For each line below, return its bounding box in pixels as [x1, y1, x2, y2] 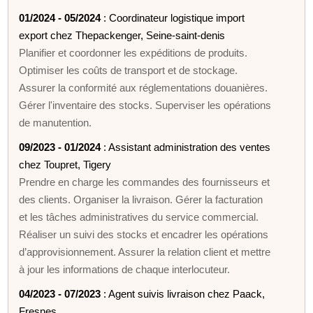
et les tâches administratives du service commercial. [19, 210, 259, 223]
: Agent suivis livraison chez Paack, [101, 287, 265, 300]
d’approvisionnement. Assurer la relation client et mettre [19, 245, 271, 258]
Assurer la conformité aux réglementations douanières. [19, 81, 268, 94]
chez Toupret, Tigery [19, 158, 112, 170]
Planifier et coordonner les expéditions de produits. [19, 46, 248, 59]
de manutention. [19, 116, 92, 129]
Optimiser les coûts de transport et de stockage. [19, 64, 238, 76]
